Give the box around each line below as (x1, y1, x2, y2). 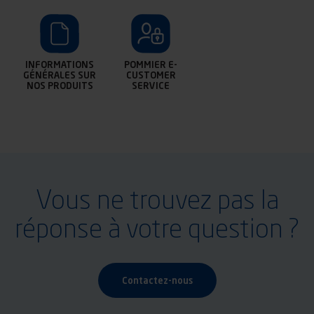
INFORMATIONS (25, 58, 94, 70)
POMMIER (124, 58, 166, 70)
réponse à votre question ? (15, 211, 299, 243)
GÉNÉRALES (23, 69, 76, 81)
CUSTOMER (125, 69, 176, 81)
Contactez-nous (121, 274, 193, 286)
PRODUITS (47, 79, 93, 91)
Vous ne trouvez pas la (35, 182, 279, 214)
